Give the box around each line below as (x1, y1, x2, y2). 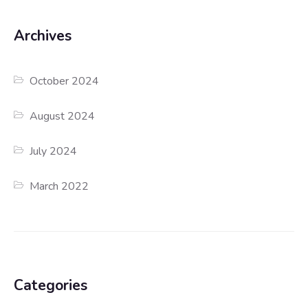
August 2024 (30, 109, 96, 124)
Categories (14, 276, 87, 296)
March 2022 (30, 179, 89, 195)
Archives (14, 26, 71, 46)
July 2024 (30, 144, 78, 159)
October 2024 (30, 74, 100, 89)
